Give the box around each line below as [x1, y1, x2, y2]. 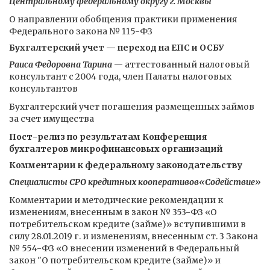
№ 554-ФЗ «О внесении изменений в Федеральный [9, 243, 239, 254]
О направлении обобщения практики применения [9, 14, 237, 25]
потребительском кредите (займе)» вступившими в [9, 219, 246, 230]
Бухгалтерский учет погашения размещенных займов [9, 101, 254, 112]
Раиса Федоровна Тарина [9, 59, 112, 70]
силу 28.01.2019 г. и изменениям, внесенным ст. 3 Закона [9, 231, 258, 242]
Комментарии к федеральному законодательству [9, 160, 242, 171]
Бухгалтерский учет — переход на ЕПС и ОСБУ [9, 42, 224, 53]
